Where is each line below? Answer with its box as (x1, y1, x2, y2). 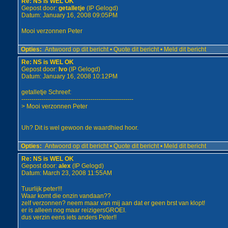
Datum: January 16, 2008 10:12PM (21, 73, 118, 80)
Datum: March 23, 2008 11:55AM (21, 169, 112, 177)
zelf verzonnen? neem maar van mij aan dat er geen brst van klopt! (21, 199, 205, 207)
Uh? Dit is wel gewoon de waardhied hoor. (21, 124, 138, 131)
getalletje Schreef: (21, 89, 71, 96)
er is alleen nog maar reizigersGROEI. (21, 207, 126, 214)
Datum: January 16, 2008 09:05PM (21, 12, 118, 19)
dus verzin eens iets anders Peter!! (21, 214, 117, 221)
